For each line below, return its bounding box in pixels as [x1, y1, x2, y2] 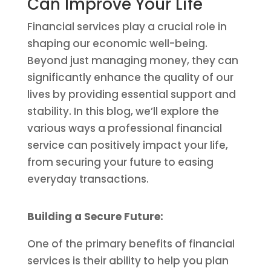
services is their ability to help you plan [27, 253, 229, 268]
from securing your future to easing [27, 155, 214, 169]
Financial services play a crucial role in [27, 19, 227, 34]
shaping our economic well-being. [27, 36, 207, 51]
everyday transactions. [27, 172, 149, 186]
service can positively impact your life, [27, 138, 228, 152]
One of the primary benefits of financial [27, 237, 235, 251]
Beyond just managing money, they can [27, 53, 238, 68]
